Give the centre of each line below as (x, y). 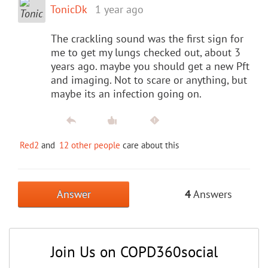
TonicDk (69, 9)
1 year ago (119, 9)
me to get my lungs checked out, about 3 (146, 52)
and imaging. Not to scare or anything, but (149, 80)
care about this (150, 145)
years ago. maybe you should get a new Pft (150, 66)
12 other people (90, 145)
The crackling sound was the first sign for (147, 38)
